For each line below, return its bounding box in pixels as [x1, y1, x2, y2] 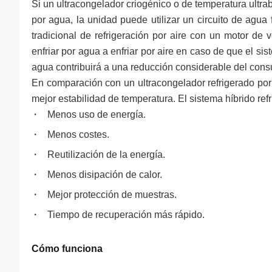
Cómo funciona [32, 243, 103, 254]
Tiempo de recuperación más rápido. [47, 209, 205, 220]
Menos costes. [47, 129, 109, 140]
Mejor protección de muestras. [47, 189, 177, 200]
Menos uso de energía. [47, 109, 146, 120]
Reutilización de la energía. [47, 149, 165, 160]
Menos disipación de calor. [47, 169, 162, 180]
